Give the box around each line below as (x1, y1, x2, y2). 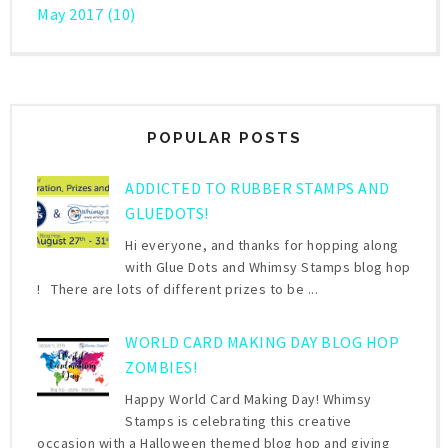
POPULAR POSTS (146, 128, 302, 147)
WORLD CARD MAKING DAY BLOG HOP (125, 331, 400, 352)
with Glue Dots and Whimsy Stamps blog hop (125, 257, 411, 276)
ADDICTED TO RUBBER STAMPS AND (125, 177, 390, 198)
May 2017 (37, 3, 103, 24)
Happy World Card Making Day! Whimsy (125, 390, 372, 409)
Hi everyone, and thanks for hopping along (125, 235, 399, 254)
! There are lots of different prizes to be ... (37, 279, 318, 298)
